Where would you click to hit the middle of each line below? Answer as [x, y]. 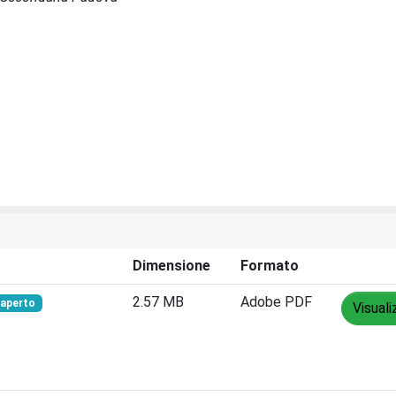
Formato [270, 265]
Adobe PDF [276, 301]
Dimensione [171, 265]
